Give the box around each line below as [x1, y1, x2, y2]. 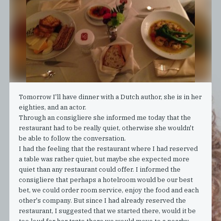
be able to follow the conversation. [19, 134, 126, 143]
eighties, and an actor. [19, 103, 87, 111]
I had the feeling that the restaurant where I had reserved [19, 144, 198, 153]
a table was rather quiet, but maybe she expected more [19, 154, 190, 163]
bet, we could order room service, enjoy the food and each [19, 185, 199, 194]
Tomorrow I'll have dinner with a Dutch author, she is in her [19, 92, 202, 101]
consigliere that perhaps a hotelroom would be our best [19, 175, 193, 184]
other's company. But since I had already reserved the [19, 196, 186, 205]
